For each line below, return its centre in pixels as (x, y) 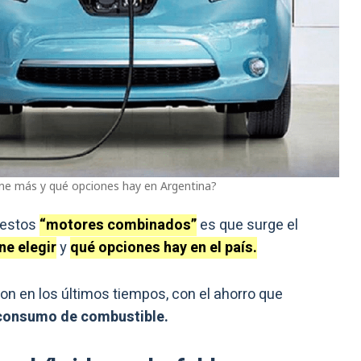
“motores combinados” (118, 226)
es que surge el (247, 226)
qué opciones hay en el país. (164, 248)
